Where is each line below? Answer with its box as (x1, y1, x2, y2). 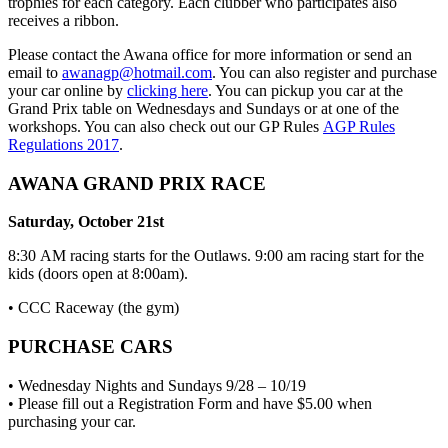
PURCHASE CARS (8, 335, 173, 357)
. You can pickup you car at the (208, 81, 403, 99)
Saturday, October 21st (8, 213, 164, 231)
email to (8, 63, 62, 81)
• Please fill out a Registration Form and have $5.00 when (8, 394, 372, 412)
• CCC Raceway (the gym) (8, 299, 179, 317)
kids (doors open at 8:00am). (8, 265, 188, 283)
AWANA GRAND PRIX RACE (8, 172, 266, 194)
